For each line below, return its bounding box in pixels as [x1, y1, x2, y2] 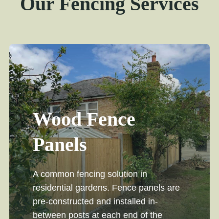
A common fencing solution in [32, 169, 147, 179]
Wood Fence [32, 108, 135, 131]
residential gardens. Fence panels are [32, 183, 180, 193]
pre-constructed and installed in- [32, 197, 158, 207]
